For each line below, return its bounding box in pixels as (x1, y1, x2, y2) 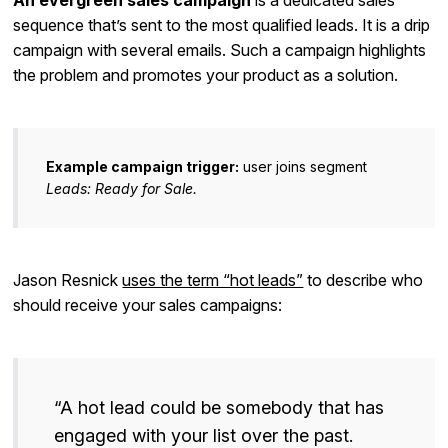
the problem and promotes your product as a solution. (13, 65, 399, 86)
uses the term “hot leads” (122, 270, 304, 291)
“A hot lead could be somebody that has (54, 397, 385, 419)
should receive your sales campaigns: (13, 295, 283, 316)
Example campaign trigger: (46, 158, 240, 176)
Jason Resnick (13, 270, 123, 291)
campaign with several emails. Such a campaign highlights (13, 40, 427, 61)
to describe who (303, 270, 424, 291)
